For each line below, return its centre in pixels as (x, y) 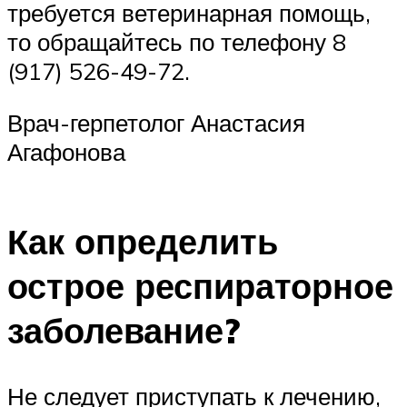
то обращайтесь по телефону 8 (177, 41)
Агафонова (66, 152)
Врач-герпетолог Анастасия (156, 123)
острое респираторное (200, 285)
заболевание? (124, 330)
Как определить (143, 241)
